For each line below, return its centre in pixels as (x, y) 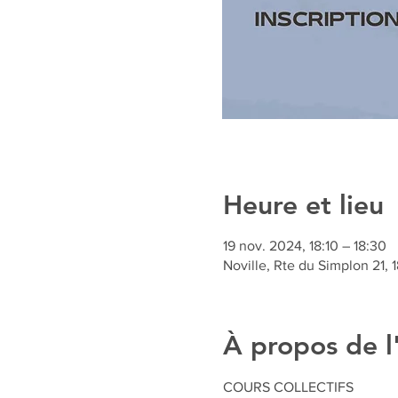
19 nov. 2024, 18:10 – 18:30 (304, 246)
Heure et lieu (303, 205)
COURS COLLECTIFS (288, 387)
